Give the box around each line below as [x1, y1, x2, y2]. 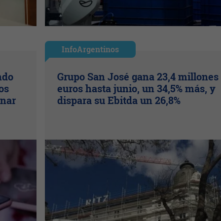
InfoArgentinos [61, 43, 119, 54]
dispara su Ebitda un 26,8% [57, 93, 181, 107]
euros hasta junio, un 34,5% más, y [57, 81, 216, 95]
